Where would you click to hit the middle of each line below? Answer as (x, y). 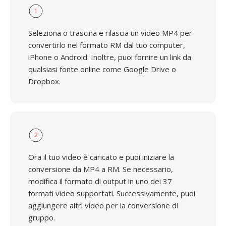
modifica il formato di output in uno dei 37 (100, 181)
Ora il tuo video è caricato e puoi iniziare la (101, 157)
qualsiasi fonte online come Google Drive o (102, 69)
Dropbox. (44, 81)
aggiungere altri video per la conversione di (103, 205)
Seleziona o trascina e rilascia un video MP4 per (110, 33)
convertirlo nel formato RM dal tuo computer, (107, 45)
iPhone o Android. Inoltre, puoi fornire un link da (110, 57)
